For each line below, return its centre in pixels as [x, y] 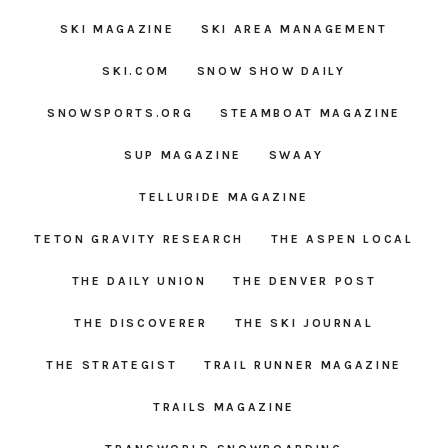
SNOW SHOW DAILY [271, 70]
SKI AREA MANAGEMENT [294, 28]
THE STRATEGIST [111, 364]
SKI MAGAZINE [117, 28]
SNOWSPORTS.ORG [120, 112]
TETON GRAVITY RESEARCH [139, 238]
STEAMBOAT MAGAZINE [310, 112]
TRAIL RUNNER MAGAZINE [303, 364]
